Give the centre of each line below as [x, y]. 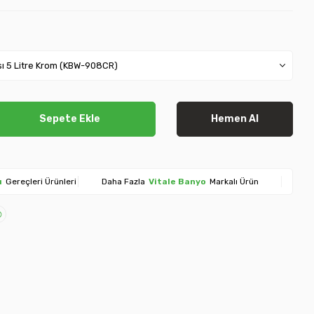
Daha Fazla [123, 182]
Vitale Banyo [177, 182]
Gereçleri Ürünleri [41, 182]
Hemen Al [235, 119]
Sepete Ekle [70, 119]
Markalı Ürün [234, 182]
